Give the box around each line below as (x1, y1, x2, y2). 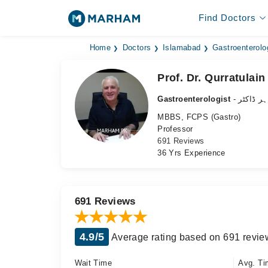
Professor (157, 124, 193, 133)
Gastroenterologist (157, 95, 231, 103)
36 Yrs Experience (157, 148, 226, 157)
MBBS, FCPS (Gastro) (157, 112, 241, 121)
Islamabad (162, 44, 201, 52)
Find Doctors (198, 13, 256, 23)
